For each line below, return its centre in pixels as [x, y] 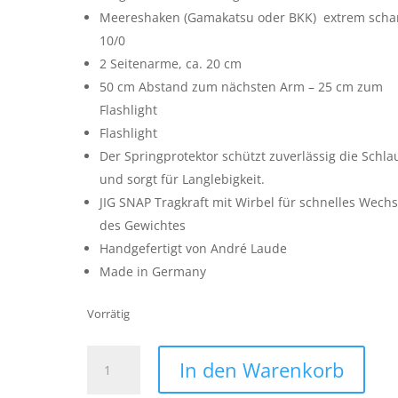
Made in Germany [153, 271]
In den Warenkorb [262, 369]
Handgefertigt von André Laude [194, 248]
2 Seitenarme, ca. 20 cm [171, 64]
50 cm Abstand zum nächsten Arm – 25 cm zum [242, 87]
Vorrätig [109, 314]
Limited [109, 355]
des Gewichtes [143, 225]
